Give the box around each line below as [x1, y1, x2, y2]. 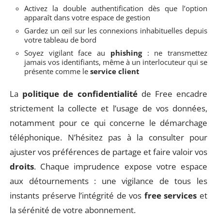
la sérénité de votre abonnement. [10, 204, 136, 216]
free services [144, 190, 197, 201]
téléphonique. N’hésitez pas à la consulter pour [10, 132, 207, 143]
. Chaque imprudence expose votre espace [34, 161, 207, 172]
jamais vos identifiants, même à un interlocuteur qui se [24, 57, 207, 67]
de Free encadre [137, 88, 208, 99]
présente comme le [24, 66, 90, 76]
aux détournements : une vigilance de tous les [10, 175, 207, 186]
